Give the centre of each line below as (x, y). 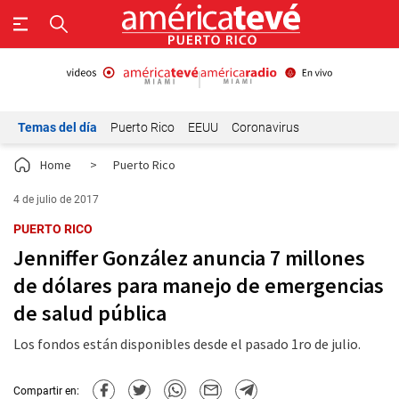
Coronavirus (265, 127)
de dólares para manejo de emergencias (199, 285)
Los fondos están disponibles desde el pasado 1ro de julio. (187, 344)
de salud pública (90, 313)
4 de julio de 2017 (56, 199)
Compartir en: (46, 391)
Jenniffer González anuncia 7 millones (189, 258)
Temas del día (57, 127)
